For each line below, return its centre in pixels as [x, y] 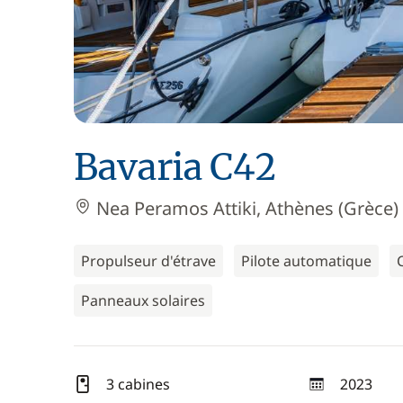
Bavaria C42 [175, 167]
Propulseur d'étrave [148, 261]
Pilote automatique [306, 261]
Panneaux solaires [143, 300]
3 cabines [138, 384]
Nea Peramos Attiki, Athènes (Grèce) [245, 208]
